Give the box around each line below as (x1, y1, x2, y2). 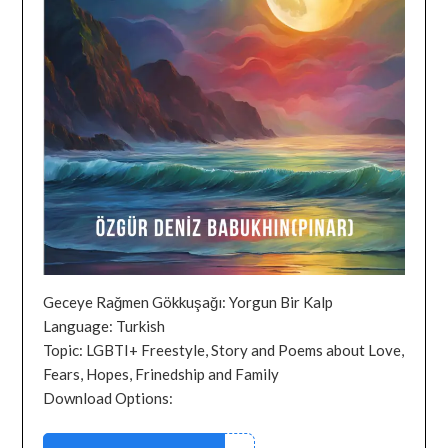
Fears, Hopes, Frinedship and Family (43, 365, 280, 383)
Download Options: (43, 389, 174, 407)
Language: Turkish (43, 317, 166, 335)
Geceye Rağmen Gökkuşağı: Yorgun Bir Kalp (43, 293, 334, 311)
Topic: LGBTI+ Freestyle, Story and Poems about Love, (43, 341, 405, 359)
